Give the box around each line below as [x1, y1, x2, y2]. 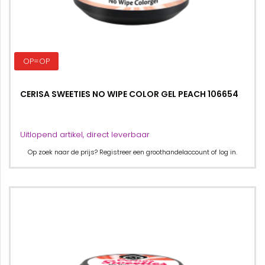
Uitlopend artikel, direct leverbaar [20, 129, 150, 140]
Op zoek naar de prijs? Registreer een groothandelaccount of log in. [28, 147, 237, 157]
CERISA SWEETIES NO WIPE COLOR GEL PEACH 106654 [20, 88, 238, 100]
